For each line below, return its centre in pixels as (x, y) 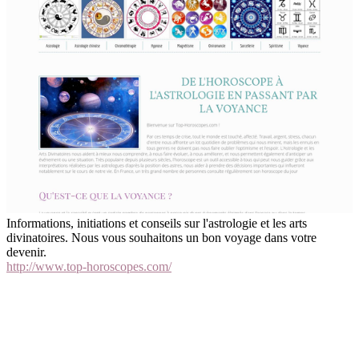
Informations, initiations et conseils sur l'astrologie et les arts (157, 224)
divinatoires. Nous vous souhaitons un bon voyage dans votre (161, 238)
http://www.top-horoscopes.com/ (89, 267)
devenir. (26, 252)
